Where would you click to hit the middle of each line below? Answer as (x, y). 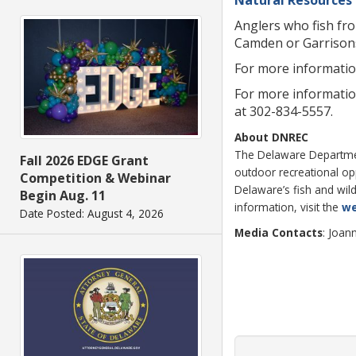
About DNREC (271, 137)
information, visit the (288, 207)
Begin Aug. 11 (63, 196)
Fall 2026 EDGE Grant (84, 161)
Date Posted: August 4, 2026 (92, 214)
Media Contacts (279, 232)
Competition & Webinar (95, 178)
